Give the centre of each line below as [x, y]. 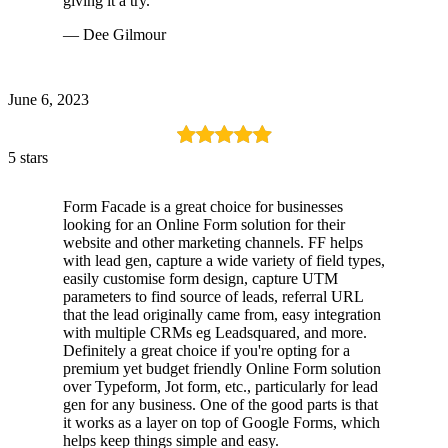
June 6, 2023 [48, 99]
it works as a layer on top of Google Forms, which [221, 422]
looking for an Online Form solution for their [204, 224]
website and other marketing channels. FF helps [213, 242]
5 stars [28, 157]
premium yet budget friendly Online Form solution [222, 368]
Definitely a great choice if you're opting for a [206, 350]
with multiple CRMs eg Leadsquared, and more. [215, 332]
